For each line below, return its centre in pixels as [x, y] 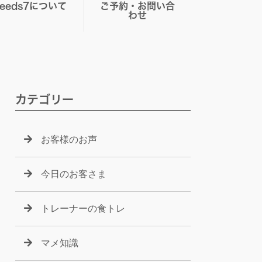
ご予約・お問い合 [137, 6]
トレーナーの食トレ [83, 208]
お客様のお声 [69, 139]
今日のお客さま [74, 174]
